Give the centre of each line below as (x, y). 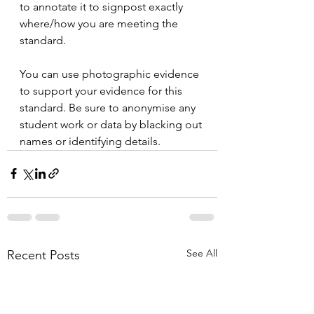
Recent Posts (43, 255)
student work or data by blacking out (112, 124)
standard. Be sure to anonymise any (109, 107)
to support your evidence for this (102, 90)
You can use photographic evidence (111, 74)
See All (202, 253)
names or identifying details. (90, 141)
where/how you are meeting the (100, 23)
